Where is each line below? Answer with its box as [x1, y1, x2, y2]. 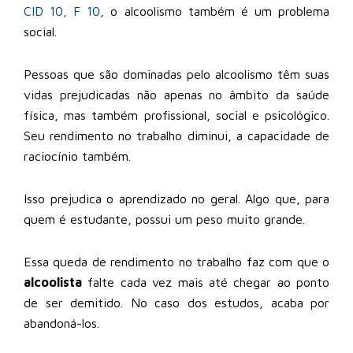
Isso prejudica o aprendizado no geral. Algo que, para [24, 191, 329, 206]
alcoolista [24, 274, 82, 289]
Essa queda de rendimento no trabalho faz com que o [24, 254, 329, 269]
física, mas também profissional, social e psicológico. [24, 107, 329, 122]
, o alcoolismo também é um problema [100, 3, 330, 18]
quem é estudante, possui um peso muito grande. [24, 211, 305, 226]
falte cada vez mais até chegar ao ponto [82, 274, 329, 289]
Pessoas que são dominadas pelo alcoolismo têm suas [24, 66, 329, 81]
